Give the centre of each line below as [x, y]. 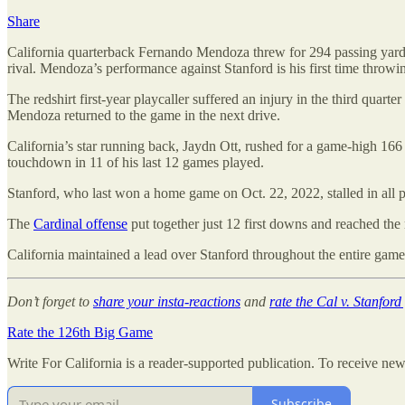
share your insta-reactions [167, 301]
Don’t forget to [50, 301]
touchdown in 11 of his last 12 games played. [136, 162]
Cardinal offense [80, 223]
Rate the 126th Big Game [80, 332]
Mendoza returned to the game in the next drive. [144, 115]
